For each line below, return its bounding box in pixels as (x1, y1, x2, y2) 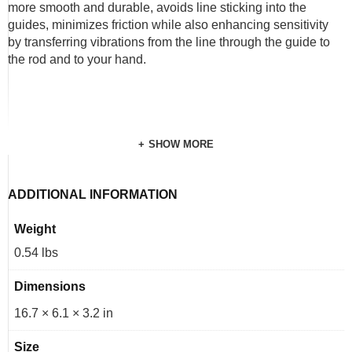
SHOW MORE (148, 138, 214, 150)
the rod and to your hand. (8, 53, 146, 66)
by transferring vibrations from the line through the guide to (8, 35, 330, 49)
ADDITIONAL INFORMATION (8, 188, 178, 201)
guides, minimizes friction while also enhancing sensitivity (8, 18, 328, 31)
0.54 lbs (14, 246, 58, 259)
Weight (14, 222, 56, 236)
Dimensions (14, 280, 86, 293)
